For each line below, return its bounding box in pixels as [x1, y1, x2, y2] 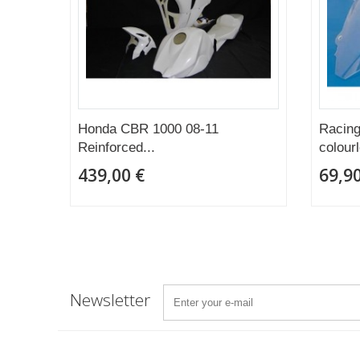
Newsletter [70, 288, 150, 311]
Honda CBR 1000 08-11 [78, 121, 219, 137]
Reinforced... [78, 140, 155, 155]
